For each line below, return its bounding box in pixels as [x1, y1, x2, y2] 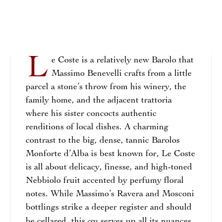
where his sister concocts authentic [25, 110, 157, 118]
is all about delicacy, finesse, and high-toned [25, 163, 192, 172]
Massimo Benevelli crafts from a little [51, 69, 192, 78]
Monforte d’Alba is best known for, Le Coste [25, 150, 195, 159]
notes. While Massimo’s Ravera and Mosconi [25, 190, 194, 199]
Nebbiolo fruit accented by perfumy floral [25, 176, 184, 185]
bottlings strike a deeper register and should [25, 203, 192, 212]
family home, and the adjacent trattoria [25, 96, 172, 105]
